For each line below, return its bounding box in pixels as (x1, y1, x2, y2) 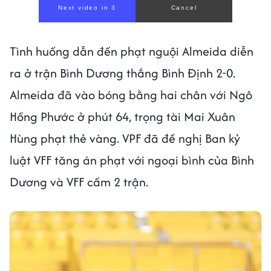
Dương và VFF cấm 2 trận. (10, 173, 148, 191)
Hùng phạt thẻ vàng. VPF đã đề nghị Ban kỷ (10, 129, 240, 148)
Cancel (171, 4, 197, 11)
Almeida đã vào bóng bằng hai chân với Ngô (10, 86, 252, 104)
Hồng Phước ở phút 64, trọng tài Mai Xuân (10, 108, 235, 126)
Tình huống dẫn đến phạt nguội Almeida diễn (10, 42, 253, 60)
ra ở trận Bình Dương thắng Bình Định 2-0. (10, 64, 235, 82)
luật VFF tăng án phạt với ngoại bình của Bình (10, 151, 254, 169)
